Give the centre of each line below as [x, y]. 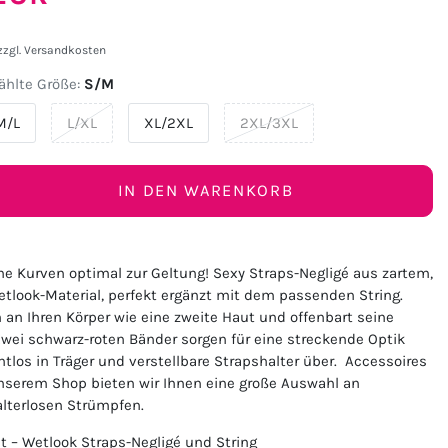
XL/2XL [168, 122]
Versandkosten [63, 50]
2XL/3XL [269, 122]
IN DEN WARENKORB [205, 190]
